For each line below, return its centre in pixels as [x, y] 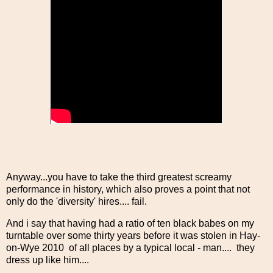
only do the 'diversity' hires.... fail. [76, 201]
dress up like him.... [48, 260]
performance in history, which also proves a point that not [128, 189]
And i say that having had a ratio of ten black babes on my [130, 223]
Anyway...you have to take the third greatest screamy [119, 177]
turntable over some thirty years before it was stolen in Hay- [133, 235]
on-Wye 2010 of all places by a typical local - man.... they [130, 247]
